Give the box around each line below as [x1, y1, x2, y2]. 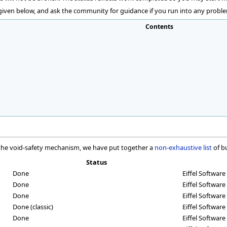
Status [86, 157, 107, 167]
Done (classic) [13, 202, 53, 211]
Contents [145, 22, 173, 31]
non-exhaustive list [155, 143, 212, 153]
